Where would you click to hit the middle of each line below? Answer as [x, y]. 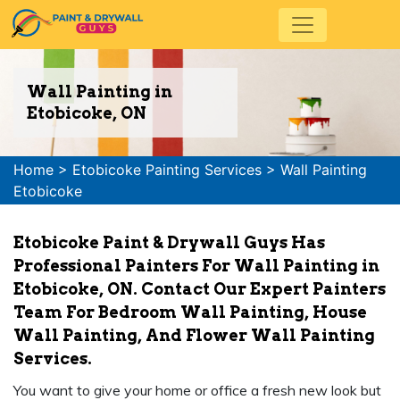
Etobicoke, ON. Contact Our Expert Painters [200, 289]
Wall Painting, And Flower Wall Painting [194, 335]
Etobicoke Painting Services [167, 170]
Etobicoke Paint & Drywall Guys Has [169, 242]
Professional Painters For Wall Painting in [196, 266]
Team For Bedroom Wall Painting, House [190, 312]
